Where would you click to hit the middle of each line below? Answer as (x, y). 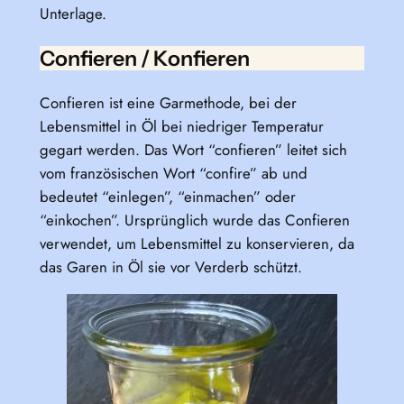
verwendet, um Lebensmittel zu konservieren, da (197, 244)
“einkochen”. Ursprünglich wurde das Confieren (194, 220)
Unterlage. (73, 13)
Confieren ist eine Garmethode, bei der (168, 103)
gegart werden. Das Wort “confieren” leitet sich (193, 150)
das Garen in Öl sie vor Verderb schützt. (170, 267)
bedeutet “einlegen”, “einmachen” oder (167, 197)
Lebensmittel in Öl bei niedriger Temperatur (181, 127)
